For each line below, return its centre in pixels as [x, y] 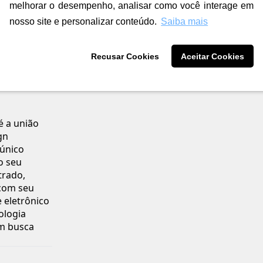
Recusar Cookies [125, 56]
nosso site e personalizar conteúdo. [83, 21]
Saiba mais [185, 21]
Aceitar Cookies [213, 56]
